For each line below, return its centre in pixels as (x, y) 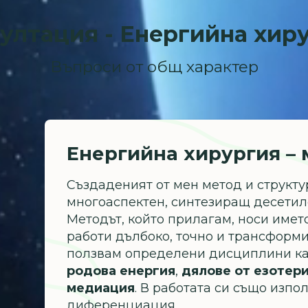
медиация (101, 288)
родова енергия (121, 271)
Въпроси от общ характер (154, 67)
